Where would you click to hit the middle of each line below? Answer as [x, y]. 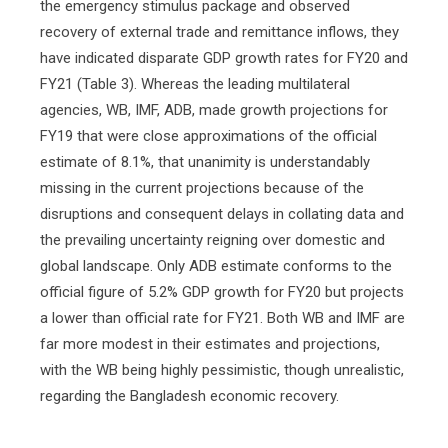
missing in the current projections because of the [202, 188]
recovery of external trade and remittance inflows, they [219, 32]
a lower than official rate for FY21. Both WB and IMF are [222, 318]
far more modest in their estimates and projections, [210, 344]
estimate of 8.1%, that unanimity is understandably [205, 162]
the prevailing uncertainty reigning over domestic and [212, 240]
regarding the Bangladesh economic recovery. [189, 396]
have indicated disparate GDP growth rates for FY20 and [224, 58]
